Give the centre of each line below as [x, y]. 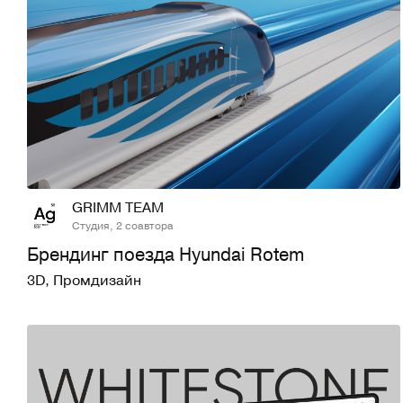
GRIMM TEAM [118, 206]
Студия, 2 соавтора [123, 224]
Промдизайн [97, 279]
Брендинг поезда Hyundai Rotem [166, 254]
